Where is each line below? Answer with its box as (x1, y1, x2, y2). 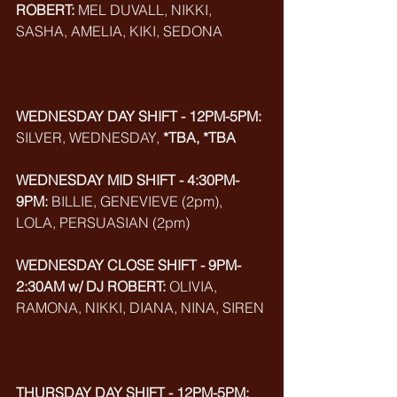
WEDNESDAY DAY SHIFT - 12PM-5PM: (16, 107, 261, 125)
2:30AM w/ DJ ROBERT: (16, 277, 166, 295)
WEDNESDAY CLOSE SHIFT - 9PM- (16, 256, 241, 274)
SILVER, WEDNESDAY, (16, 128, 163, 146)
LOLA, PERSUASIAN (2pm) (16, 214, 190, 231)
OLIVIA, (166, 277, 221, 295)
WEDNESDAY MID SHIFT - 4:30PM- (16, 171, 239, 189)
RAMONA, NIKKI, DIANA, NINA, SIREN (16, 299, 264, 316)
